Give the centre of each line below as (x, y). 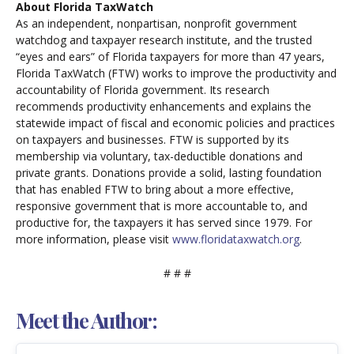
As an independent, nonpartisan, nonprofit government (156, 23)
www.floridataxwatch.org (236, 239)
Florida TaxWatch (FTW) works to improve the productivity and (176, 73)
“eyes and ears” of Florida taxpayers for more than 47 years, (170, 56)
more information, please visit (94, 239)
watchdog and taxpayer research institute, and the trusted (164, 40)
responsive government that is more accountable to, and (162, 205)
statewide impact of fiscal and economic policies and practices (175, 122)
